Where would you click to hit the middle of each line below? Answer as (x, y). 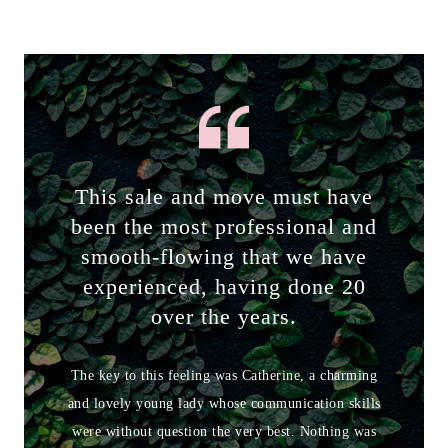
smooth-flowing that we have (224, 256)
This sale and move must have (224, 196)
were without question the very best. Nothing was (224, 431)
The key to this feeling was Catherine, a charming (224, 375)
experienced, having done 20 (224, 286)
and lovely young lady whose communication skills (224, 403)
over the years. (224, 316)
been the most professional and (224, 226)
